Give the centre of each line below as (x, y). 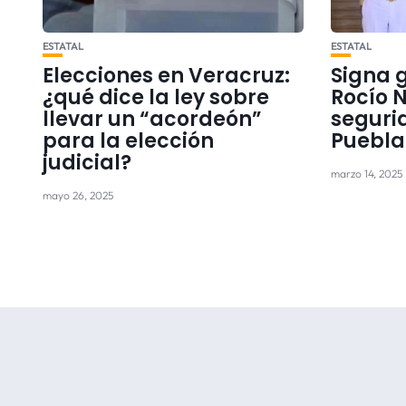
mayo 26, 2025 (78, 195)
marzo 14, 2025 (367, 173)
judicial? (87, 162)
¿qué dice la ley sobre (156, 97)
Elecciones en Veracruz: (166, 75)
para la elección (128, 140)
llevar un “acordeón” (152, 119)
